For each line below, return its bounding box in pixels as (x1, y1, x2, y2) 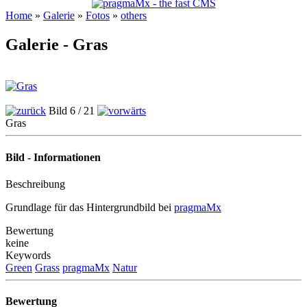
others (121, 10, 147, 22)
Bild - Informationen (5, 151, 101, 163)
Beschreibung (5, 177, 65, 190)
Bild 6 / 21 (46, 105, 97, 117)
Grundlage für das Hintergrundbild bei (5, 201, 174, 213)
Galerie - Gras (5, 36, 108, 54)
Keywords (5, 249, 51, 261)
